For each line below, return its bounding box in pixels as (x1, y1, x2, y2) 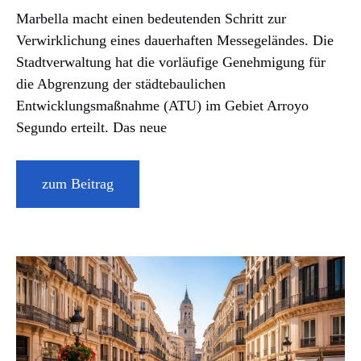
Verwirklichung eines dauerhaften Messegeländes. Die (16, 31, 334, 48)
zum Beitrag (42, 175, 114, 192)
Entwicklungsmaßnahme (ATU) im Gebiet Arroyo (16, 97, 309, 114)
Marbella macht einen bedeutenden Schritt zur (16, 10, 286, 27)
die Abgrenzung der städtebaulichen (16, 75, 226, 92)
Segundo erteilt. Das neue (16, 118, 167, 135)
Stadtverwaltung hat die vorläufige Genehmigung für (16, 53, 326, 70)
